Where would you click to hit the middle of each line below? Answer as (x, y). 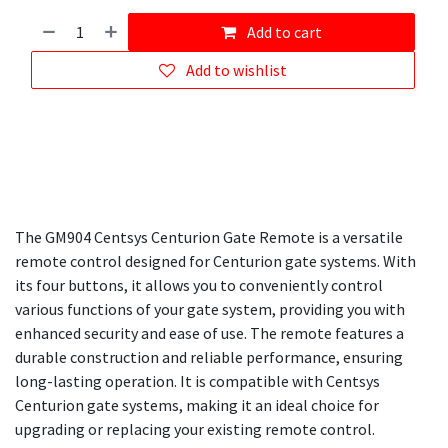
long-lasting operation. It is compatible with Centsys (197, 381)
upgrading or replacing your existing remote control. (195, 429)
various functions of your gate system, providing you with (210, 309)
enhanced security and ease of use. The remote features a (209, 333)
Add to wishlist (236, 70)
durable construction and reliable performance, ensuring (209, 357)
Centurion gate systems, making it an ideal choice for (197, 405)
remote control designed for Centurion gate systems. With (215, 261)
